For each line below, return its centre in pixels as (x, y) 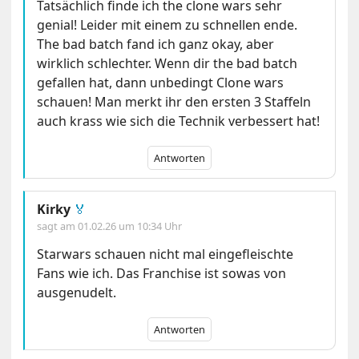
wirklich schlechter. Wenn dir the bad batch (167, 64)
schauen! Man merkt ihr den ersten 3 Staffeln (174, 102)
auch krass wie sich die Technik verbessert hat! (179, 121)
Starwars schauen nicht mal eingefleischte (165, 254)
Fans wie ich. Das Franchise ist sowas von (162, 274)
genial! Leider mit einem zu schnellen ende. (167, 25)
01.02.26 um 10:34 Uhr (130, 226)
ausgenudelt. (77, 293)
